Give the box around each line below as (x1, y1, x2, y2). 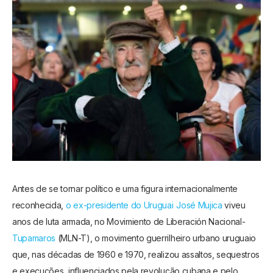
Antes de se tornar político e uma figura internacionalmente (12, 183, 238, 194)
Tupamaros (12, 232, 56, 243)
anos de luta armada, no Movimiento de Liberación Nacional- (12, 216, 245, 227)
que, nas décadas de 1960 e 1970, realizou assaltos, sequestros (12, 249, 260, 260)
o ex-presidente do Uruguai (65, 199, 174, 210)
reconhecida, (12, 199, 66, 210)
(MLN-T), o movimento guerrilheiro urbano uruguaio (55, 232, 257, 243)
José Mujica (176, 199, 222, 210)
